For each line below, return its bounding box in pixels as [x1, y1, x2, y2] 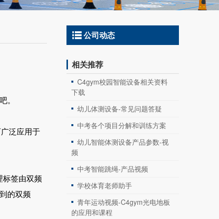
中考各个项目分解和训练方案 [77, 120, 166, 130]
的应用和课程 [71, 207, 112, 217]
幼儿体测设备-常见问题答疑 [77, 104, 162, 113]
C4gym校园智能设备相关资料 [77, 77, 168, 87]
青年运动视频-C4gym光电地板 [77, 197, 170, 207]
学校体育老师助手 [77, 180, 132, 190]
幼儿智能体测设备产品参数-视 [77, 137, 169, 147]
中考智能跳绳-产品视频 [77, 164, 148, 174]
